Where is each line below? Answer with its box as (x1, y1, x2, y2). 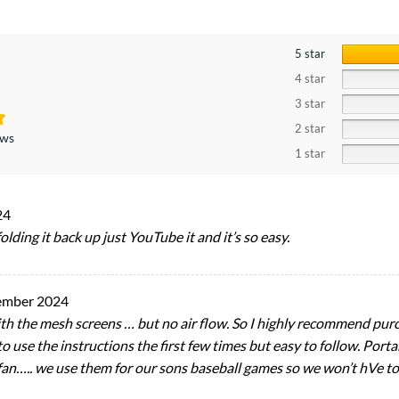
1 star (294, 146, 325, 160)
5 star (294, 46, 325, 61)
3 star (294, 96, 325, 110)
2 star (294, 121, 325, 135)
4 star (294, 71, 325, 85)
